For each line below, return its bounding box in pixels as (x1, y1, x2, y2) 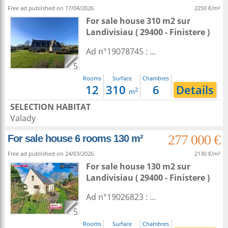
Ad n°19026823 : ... (86, 191, 156, 203)
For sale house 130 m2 (86, 161, 177, 172)
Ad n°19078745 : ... (86, 46, 156, 57)
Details (176, 82, 214, 98)
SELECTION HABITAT (10, 101, 91, 112)
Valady (10, 112, 36, 124)
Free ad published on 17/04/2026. (8, 4, 95, 12)
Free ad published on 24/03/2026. (8, 150, 95, 157)
